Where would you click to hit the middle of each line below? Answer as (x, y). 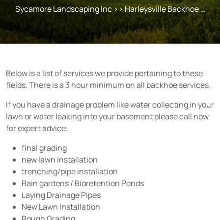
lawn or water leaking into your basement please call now (107, 116)
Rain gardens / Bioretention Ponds (83, 183)
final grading (44, 148)
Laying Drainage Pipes (61, 195)
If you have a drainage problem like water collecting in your (110, 105)
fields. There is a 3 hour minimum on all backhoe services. (108, 85)
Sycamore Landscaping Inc (63, 9)
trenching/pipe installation (70, 171)
